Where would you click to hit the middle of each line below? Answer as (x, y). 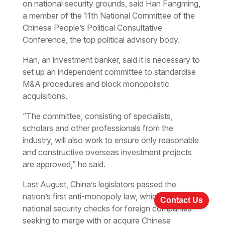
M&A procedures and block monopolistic (96, 84)
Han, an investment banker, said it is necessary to (111, 60)
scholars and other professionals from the (98, 128)
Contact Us (182, 200)
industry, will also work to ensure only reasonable (110, 140)
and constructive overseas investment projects (107, 152)
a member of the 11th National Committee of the (108, 15)
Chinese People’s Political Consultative (92, 27)
